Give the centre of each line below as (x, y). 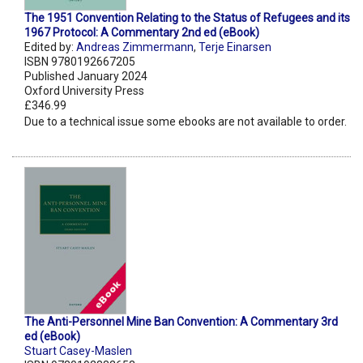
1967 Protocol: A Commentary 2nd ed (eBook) (142, 33)
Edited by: (50, 47)
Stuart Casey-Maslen (78, 351)
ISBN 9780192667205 (80, 62)
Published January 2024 (86, 77)
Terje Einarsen (235, 47)
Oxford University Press (84, 91)
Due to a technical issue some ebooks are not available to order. (186, 122)
